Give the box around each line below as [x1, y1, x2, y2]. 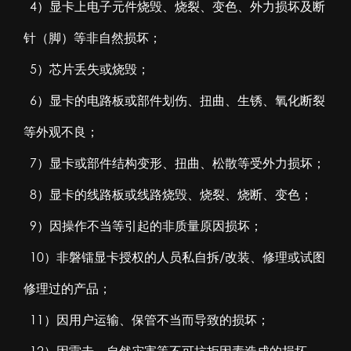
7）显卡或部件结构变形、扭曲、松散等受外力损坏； [24, 154, 325, 171]
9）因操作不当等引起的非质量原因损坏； [24, 217, 262, 233]
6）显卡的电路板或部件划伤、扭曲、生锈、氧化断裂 [24, 92, 325, 108]
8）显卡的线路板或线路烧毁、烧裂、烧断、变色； [24, 186, 313, 202]
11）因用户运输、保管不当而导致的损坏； [24, 311, 270, 327]
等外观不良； [24, 123, 99, 139]
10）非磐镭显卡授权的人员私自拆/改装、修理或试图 [24, 248, 325, 265]
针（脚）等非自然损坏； [24, 29, 161, 45]
